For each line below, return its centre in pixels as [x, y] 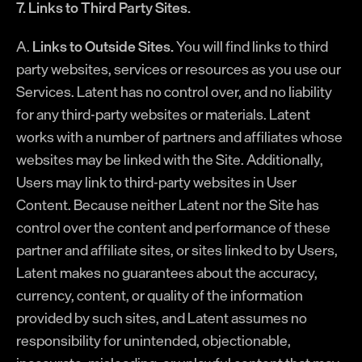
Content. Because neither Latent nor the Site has [168, 204]
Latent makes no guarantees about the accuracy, [167, 272]
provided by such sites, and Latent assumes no [162, 318]
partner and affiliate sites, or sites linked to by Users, [177, 250]
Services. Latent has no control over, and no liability [174, 91]
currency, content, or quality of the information [160, 295]
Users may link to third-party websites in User [156, 182]
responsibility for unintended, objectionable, [154, 340]
